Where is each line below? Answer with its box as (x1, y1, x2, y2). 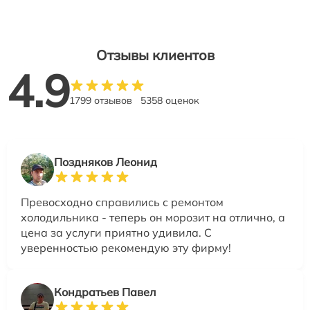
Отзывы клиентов (95, 46, 215, 64)
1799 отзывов (69, 94, 132, 107)
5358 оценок (140, 94, 199, 107)
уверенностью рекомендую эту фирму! (21, 241, 231, 255)
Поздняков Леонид (54, 155, 157, 170)
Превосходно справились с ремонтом (21, 195, 224, 210)
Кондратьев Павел (54, 285, 156, 300)
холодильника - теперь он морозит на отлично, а (21, 210, 285, 225)
